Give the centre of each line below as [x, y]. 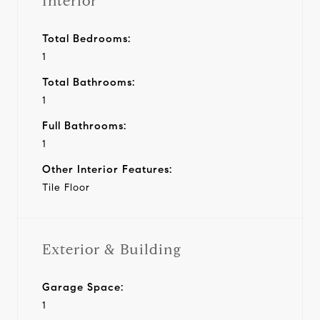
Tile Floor [66, 187]
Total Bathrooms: [89, 82]
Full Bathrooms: [84, 125]
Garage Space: [83, 287]
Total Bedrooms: [86, 38]
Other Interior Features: [107, 169]
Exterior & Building [112, 249]
